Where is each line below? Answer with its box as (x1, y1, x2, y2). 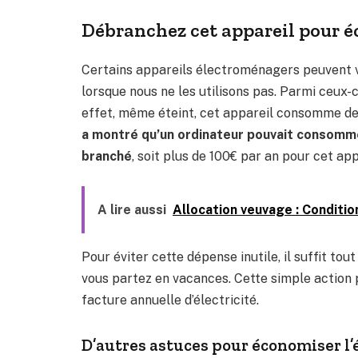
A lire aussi (97, 202, 166, 218)
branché (82, 148, 132, 164)
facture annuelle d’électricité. (82, 292, 259, 308)
